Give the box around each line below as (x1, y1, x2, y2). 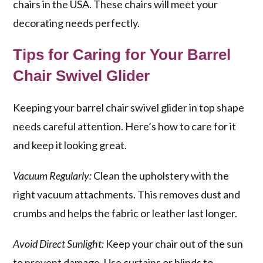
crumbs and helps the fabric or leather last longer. (13, 207, 238, 220)
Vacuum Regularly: (13, 169, 92, 183)
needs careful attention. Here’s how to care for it (13, 120, 237, 133)
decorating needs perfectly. (13, 16, 140, 30)
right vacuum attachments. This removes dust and (13, 188, 241, 201)
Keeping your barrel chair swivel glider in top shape (13, 101, 245, 114)
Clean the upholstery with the (92, 169, 230, 183)
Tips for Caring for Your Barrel (13, 46, 231, 64)
